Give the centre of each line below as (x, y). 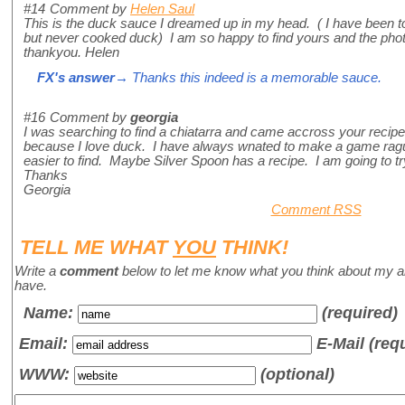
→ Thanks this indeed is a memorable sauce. (248, 78)
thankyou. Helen (71, 53)
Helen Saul (162, 9)
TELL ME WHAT (96, 248)
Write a (37, 272)
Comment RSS (316, 210)
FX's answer (76, 78)
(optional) (295, 374)
